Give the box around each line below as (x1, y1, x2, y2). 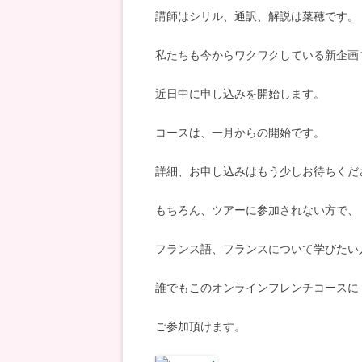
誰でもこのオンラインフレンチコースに (155, 280, 359, 295)
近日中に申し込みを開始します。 (155, 86, 325, 101)
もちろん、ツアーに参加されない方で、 (155, 202, 359, 217)
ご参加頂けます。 (155, 318, 246, 334)
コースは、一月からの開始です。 (155, 124, 325, 140)
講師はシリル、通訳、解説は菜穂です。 (155, 8, 359, 23)
